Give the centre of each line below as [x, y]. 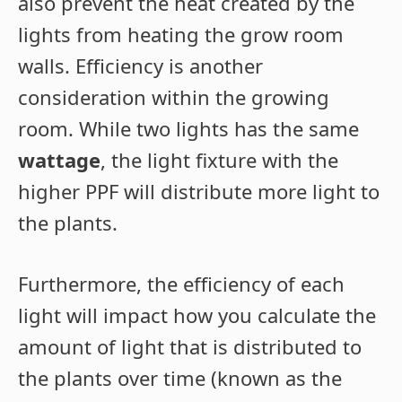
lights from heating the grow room [181, 35]
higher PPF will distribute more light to [199, 192]
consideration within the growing [174, 97]
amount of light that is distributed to [190, 347]
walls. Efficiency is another [140, 66]
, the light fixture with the [219, 160]
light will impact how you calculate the [197, 315]
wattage [59, 160]
